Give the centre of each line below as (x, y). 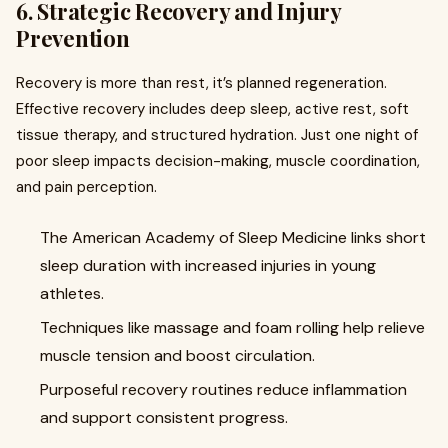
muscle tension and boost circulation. (177, 356)
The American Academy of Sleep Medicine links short (233, 238)
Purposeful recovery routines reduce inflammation (223, 390)
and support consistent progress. (164, 418)
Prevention (73, 38)
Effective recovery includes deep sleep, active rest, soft (212, 109)
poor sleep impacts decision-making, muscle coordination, (218, 161)
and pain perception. (86, 187)
